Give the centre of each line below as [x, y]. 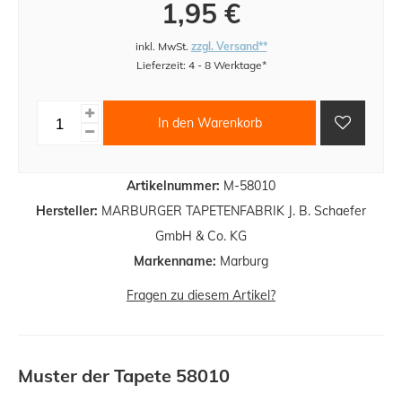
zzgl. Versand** [229, 47]
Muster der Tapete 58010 [124, 376]
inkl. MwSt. [163, 47]
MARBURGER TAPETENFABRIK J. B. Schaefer [232, 211]
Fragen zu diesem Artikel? [201, 296]
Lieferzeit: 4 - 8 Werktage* [201, 66]
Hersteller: [67, 211]
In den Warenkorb [210, 122]
